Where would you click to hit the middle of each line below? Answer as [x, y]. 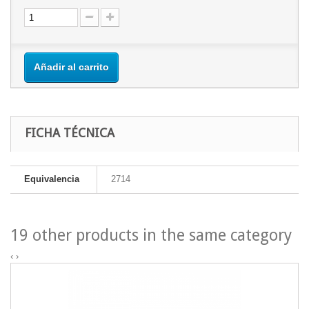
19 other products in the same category [151, 236]
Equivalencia [52, 179]
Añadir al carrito [71, 67]
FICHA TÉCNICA [70, 133]
